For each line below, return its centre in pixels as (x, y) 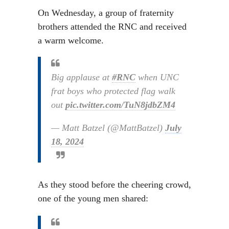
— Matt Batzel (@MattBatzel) (108, 128)
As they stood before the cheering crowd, (114, 185)
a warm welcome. (71, 40)
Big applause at (82, 77)
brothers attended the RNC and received (112, 27)
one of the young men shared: (93, 198)
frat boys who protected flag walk (113, 91)
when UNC (157, 77)
